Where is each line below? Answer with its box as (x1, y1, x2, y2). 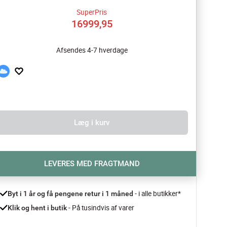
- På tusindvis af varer (67, 203, 134, 212)
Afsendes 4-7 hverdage (56, 46, 128, 55)
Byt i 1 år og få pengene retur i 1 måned (8, 190, 135, 198)
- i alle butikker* (135, 189, 181, 198)
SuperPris (77, 8, 107, 17)
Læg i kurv (74, 118, 109, 127)
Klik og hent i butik (8, 204, 67, 212)
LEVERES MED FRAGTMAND (44, 159, 140, 168)
